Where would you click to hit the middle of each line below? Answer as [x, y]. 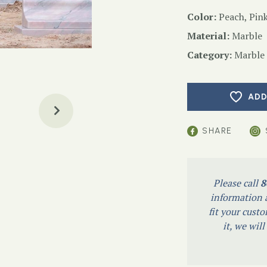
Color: [202, 17]
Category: [209, 55]
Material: [208, 36]
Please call [237, 183]
